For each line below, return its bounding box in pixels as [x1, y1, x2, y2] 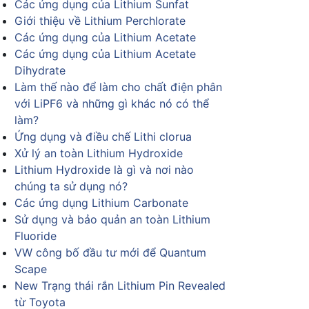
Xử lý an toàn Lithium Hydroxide [14, 146, 183, 160]
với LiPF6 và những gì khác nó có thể [14, 97, 209, 110]
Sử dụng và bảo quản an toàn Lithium [14, 212, 210, 226]
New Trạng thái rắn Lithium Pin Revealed [14, 279, 226, 292]
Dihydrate [14, 63, 66, 77]
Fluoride [14, 229, 57, 243]
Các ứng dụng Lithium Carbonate [14, 196, 188, 210]
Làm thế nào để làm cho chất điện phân [14, 80, 222, 94]
